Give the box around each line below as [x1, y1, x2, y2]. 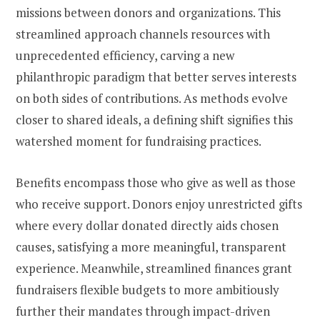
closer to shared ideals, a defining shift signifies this [16, 111, 293, 129]
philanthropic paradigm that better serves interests [16, 69, 296, 86]
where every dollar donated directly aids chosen [16, 217, 279, 234]
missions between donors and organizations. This [16, 4, 281, 21]
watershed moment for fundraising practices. [16, 133, 261, 150]
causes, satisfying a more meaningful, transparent [16, 239, 286, 256]
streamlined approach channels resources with [16, 26, 270, 43]
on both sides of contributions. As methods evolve [16, 90, 288, 107]
